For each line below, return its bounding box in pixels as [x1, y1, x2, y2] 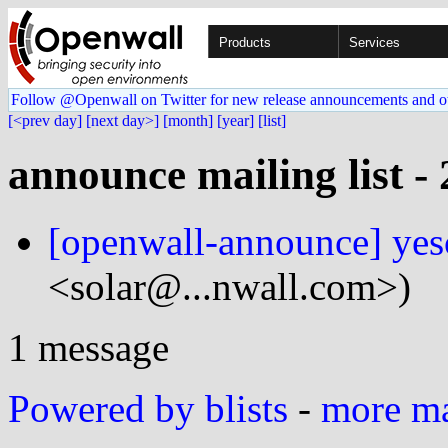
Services [349, 35, 400, 50]
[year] [217, 112, 254, 129]
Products [219, 35, 271, 50]
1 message [8, 325, 169, 369]
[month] [163, 112, 213, 129]
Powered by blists [8, 386, 288, 430]
